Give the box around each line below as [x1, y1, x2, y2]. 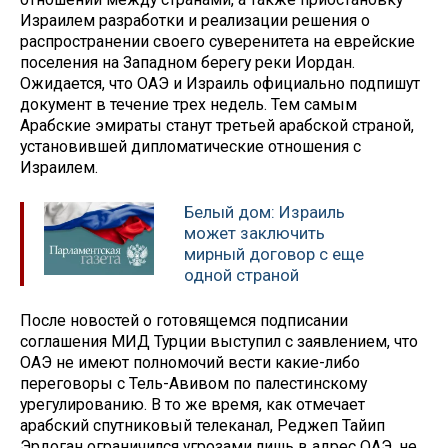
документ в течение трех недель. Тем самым [20, 95, 357, 115]
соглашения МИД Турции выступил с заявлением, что [20, 331, 418, 351]
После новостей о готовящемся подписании [20, 310, 348, 330]
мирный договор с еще [184, 244, 364, 265]
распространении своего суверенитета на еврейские [20, 32, 415, 52]
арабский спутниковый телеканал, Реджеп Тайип [20, 415, 385, 435]
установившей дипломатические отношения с [20, 137, 361, 157]
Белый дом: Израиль [184, 202, 345, 223]
